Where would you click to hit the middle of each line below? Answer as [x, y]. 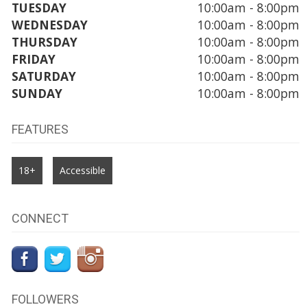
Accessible [82, 170]
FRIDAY [33, 59]
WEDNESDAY [49, 24]
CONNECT [40, 218]
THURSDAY [44, 41]
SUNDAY [37, 93]
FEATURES [40, 129]
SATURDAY [44, 76]
